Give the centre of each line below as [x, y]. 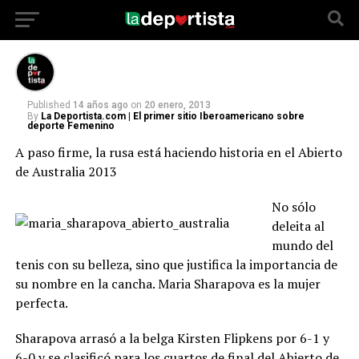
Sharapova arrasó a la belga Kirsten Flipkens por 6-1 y [172, 338]
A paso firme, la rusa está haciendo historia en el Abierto [178, 152]
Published [48, 105]
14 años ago [100, 105]
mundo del [302, 245]
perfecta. [41, 303]
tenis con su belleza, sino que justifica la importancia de [176, 264]
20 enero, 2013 [177, 105]
